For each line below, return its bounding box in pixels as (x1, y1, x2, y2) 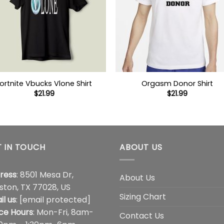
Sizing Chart (119, 190, 166, 202)
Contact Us (119, 209, 164, 221)
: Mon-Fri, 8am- (33, 206, 93, 218)
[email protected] (19, 193, 90, 205)
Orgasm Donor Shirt (141, 78, 213, 88)
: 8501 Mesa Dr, (16, 168, 73, 180)
